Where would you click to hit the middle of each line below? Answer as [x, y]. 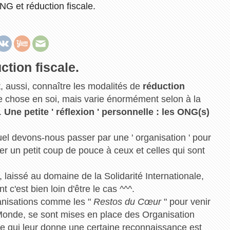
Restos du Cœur [127, 202]
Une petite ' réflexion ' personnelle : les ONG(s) [107, 112]
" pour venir [186, 202]
